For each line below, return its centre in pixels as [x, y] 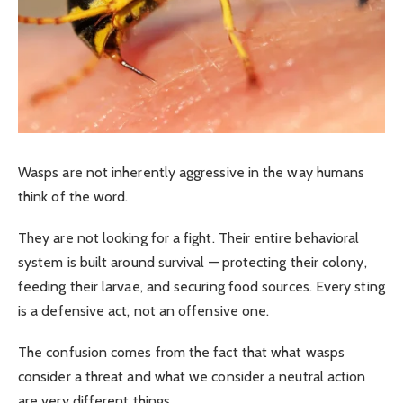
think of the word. [73, 196]
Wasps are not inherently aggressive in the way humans [192, 172]
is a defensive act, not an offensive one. [144, 310]
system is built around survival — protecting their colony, [193, 262]
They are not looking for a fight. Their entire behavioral [189, 237]
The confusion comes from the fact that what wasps [181, 353]
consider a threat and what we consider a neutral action [192, 377]
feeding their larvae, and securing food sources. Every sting [201, 286]
